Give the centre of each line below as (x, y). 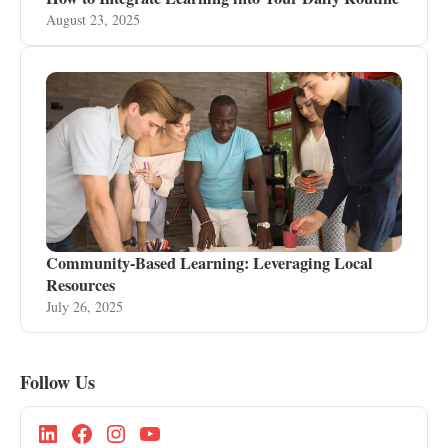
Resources (80, 285)
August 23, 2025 (93, 19)
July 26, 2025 (84, 306)
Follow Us (57, 382)
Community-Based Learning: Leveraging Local (209, 263)
